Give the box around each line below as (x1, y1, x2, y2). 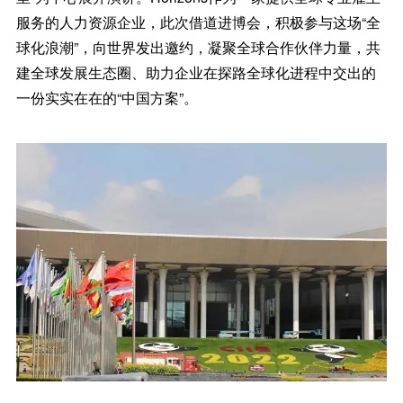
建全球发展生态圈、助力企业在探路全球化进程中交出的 (15, 62, 376, 84)
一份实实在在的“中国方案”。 (15, 87, 198, 109)
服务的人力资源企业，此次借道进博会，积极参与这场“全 (15, 12, 381, 33)
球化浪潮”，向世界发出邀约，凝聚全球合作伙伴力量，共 (15, 37, 381, 58)
